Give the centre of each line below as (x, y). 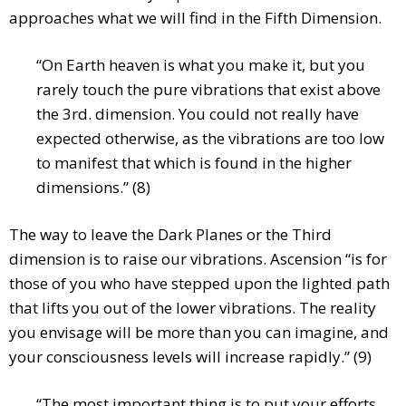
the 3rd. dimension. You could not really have (198, 114)
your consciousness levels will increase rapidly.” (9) (190, 357)
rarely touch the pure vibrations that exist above (208, 90)
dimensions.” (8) (93, 188)
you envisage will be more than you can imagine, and (199, 333)
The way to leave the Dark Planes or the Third (170, 235)
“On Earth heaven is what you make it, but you (201, 65)
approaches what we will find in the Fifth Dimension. (195, 18)
